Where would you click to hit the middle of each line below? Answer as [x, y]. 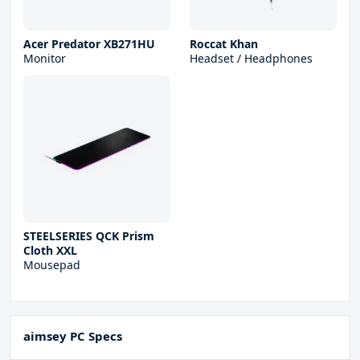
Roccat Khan [224, 44]
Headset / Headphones [251, 59]
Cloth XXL [50, 251]
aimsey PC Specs [73, 336]
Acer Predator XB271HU [89, 44]
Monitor [45, 59]
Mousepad [52, 265]
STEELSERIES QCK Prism [89, 236]
